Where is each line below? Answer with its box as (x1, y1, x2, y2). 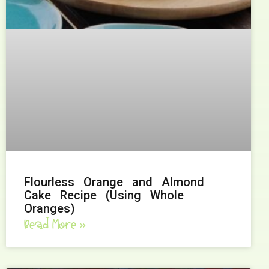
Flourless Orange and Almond (24, 174, 204, 189)
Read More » (24, 215, 86, 234)
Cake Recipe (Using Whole (24, 187, 184, 202)
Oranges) (24, 201, 75, 216)
